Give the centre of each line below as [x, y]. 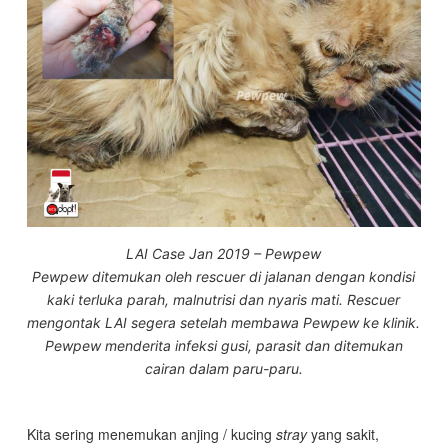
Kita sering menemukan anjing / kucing [151, 434]
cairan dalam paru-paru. [223, 369]
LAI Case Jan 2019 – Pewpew [224, 254]
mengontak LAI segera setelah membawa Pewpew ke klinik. [224, 323]
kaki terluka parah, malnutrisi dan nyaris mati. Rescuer [224, 300]
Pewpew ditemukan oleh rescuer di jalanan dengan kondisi [224, 277]
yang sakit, [342, 434]
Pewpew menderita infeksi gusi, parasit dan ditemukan [223, 346]
